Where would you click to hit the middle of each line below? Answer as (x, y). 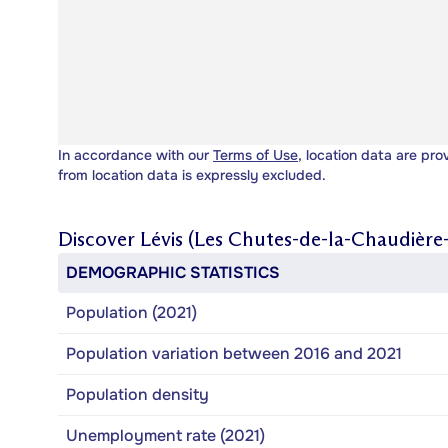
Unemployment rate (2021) (165, 435)
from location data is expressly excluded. (192, 174)
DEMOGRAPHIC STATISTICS (173, 272)
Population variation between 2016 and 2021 (234, 353)
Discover (99, 238)
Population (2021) (131, 312)
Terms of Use (255, 154)
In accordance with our (135, 154)
